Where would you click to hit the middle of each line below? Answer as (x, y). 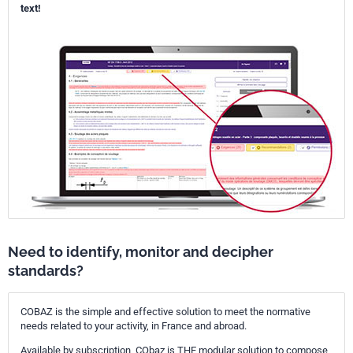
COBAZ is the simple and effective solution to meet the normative (165, 312)
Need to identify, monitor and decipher (141, 252)
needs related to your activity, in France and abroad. (134, 326)
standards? (46, 271)
